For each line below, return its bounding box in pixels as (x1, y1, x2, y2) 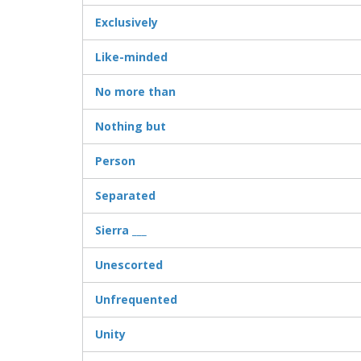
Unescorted (95, 257, 163, 273)
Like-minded (95, 49, 168, 65)
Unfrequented (95, 292, 177, 308)
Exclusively (95, 15, 158, 31)
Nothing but (95, 118, 166, 135)
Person (95, 153, 135, 169)
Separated (95, 188, 156, 204)
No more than (95, 84, 176, 100)
